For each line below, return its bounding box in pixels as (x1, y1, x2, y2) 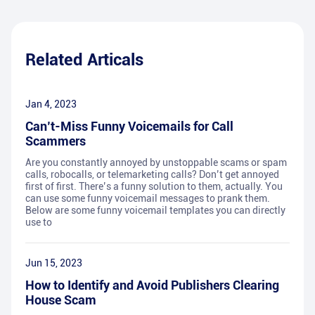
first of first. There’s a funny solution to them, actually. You (25, 181, 283, 193)
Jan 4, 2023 (25, 98, 77, 110)
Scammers (25, 134, 86, 149)
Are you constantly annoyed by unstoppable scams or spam (25, 157, 287, 169)
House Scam (25, 292, 96, 308)
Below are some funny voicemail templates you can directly (25, 205, 285, 217)
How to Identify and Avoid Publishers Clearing (25, 278, 279, 293)
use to (25, 217, 52, 229)
